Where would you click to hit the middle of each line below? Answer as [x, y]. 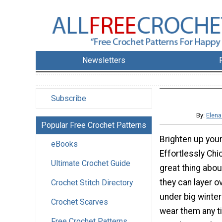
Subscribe [69, 99]
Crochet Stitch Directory [92, 183]
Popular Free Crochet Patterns [94, 125]
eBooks [64, 144]
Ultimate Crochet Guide [91, 164]
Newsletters [104, 60]
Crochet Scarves [80, 202]
